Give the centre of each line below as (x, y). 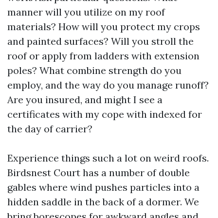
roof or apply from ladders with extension (103, 56)
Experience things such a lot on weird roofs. (108, 158)
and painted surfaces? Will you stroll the (100, 41)
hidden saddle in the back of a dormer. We (103, 202)
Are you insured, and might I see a (85, 100)
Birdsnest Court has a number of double (99, 173)
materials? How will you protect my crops (104, 27)
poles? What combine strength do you (94, 70)
